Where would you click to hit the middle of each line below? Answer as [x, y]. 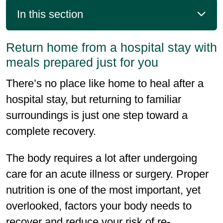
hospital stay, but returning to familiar [94, 99]
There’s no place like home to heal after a [105, 83]
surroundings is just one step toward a [97, 115]
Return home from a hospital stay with [111, 47]
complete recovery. [51, 131]
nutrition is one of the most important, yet [103, 190]
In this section [50, 14]
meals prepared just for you [82, 62]
